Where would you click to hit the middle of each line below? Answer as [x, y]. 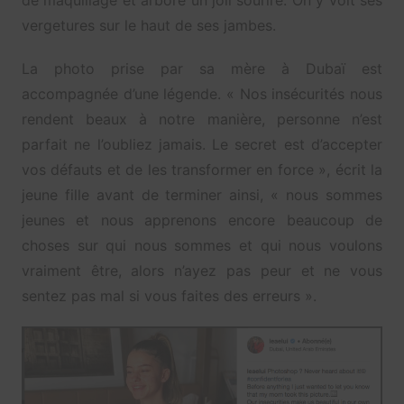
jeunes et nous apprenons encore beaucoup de [202, 220]
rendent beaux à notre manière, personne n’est [202, 119]
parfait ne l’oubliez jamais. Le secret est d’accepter [202, 145]
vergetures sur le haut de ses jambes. [148, 26]
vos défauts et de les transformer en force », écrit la [202, 170]
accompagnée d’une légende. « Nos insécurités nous [202, 94]
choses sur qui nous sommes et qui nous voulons [202, 246]
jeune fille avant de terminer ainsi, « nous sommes [202, 195]
